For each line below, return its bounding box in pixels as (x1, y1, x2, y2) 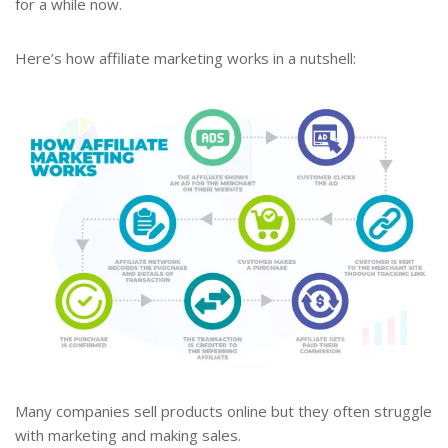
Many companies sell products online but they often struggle (15, 401, 432, 422)
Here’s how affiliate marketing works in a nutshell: (15, 47, 356, 68)
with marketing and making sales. (15, 425, 241, 446)
